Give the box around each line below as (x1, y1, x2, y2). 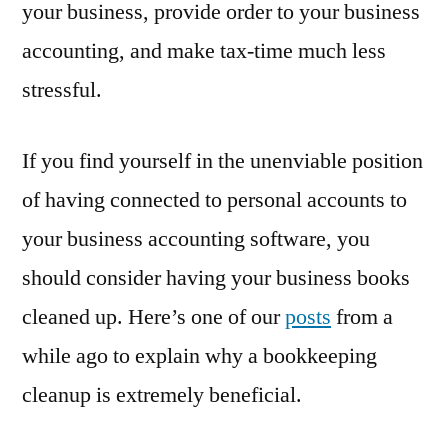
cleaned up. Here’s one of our (22, 303, 285, 332)
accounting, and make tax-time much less (22, 37, 386, 66)
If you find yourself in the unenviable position (22, 147, 423, 176)
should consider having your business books (22, 264, 410, 293)
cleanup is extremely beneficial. (22, 381, 302, 410)
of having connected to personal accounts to (22, 186, 407, 215)
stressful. (22, 76, 102, 105)
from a (331, 303, 393, 332)
